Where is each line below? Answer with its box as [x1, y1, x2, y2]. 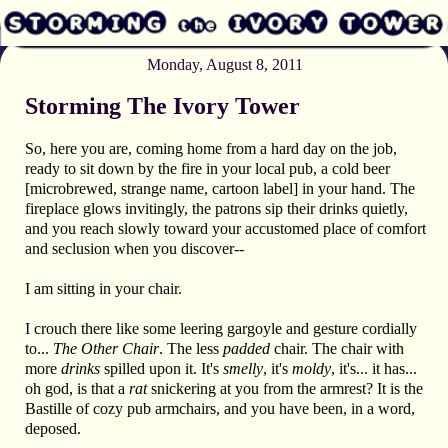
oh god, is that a [25, 379, 129, 397]
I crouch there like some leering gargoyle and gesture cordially [25, 319, 417, 337]
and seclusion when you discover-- [25, 239, 244, 257]
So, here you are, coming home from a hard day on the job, [25, 139, 397, 157]
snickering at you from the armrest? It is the [147, 379, 423, 397]
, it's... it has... [331, 359, 417, 377]
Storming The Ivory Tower [25, 92, 300, 119]
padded [223, 339, 270, 357]
